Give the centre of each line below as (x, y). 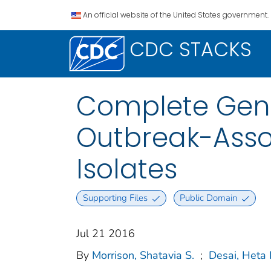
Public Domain (209, 198)
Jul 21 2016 (106, 234)
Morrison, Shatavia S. (143, 256)
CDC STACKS (191, 49)
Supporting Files (115, 198)
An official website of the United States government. (176, 15)
